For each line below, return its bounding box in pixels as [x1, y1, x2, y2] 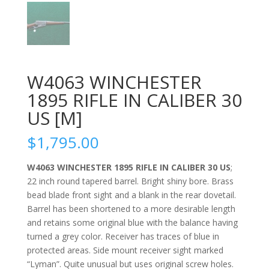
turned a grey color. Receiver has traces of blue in [26, 230, 219, 242]
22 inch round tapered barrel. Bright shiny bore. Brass [26, 175, 234, 187]
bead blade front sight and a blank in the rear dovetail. [26, 189, 236, 201]
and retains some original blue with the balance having [26, 216, 238, 228]
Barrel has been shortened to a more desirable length [26, 202, 235, 214]
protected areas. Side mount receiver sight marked [26, 244, 223, 256]
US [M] [26, 105, 82, 130]
